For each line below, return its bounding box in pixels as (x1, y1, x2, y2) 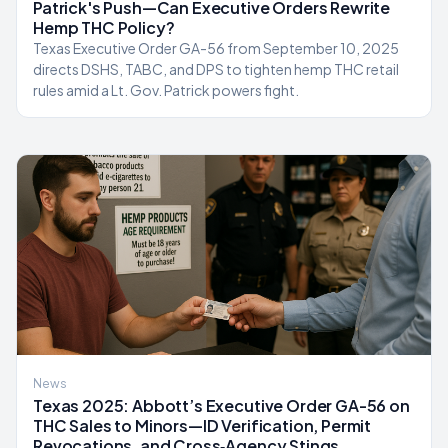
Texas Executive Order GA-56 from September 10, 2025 (33, 39, 399, 57)
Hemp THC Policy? (33, 17, 175, 38)
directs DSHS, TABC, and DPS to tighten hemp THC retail (33, 60, 399, 78)
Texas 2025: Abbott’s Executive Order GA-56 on (33, 395, 410, 416)
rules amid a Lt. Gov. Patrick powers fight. (33, 81, 299, 99)
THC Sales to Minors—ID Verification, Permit (33, 415, 372, 436)
